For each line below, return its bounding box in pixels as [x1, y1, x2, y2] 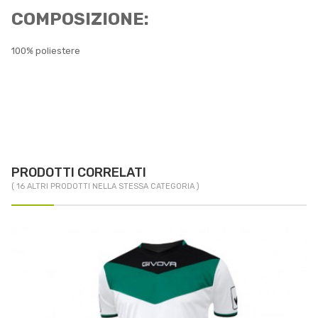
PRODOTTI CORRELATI [11, 165, 146, 181]
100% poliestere [11, 45, 80, 57]
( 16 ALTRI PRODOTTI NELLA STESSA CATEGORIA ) [11, 182, 199, 192]
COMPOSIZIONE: [11, 9, 149, 30]
